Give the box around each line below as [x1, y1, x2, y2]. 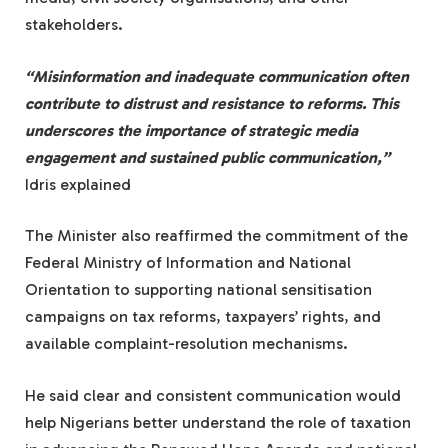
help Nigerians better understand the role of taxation [25, 412, 411, 432]
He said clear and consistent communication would [25, 385, 401, 405]
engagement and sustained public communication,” [25, 147, 390, 167]
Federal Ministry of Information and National [25, 253, 351, 273]
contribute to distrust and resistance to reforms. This [25, 93, 399, 113]
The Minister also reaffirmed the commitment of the [25, 226, 408, 246]
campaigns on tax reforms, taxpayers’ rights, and [25, 307, 381, 327]
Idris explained [25, 174, 131, 194]
